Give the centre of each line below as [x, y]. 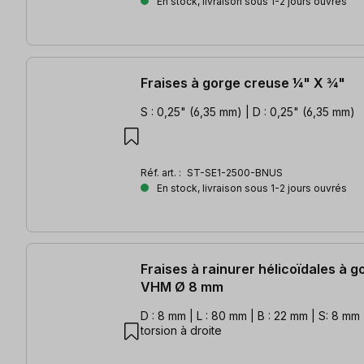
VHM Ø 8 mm [182, 287]
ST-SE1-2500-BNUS [235, 172]
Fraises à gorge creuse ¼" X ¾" [243, 82]
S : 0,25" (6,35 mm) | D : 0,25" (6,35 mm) [248, 111]
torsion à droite [181, 331]
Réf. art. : [162, 172]
